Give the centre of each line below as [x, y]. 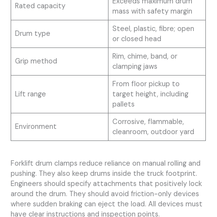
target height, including [150, 94]
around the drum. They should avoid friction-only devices [105, 194]
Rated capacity [40, 6]
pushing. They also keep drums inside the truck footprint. [104, 173]
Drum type [32, 33]
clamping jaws [135, 66]
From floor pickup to [146, 84]
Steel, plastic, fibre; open [153, 29]
